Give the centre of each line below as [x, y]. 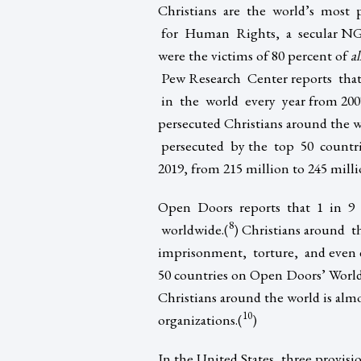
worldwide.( [193, 229]
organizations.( [200, 319]
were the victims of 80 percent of [254, 55]
